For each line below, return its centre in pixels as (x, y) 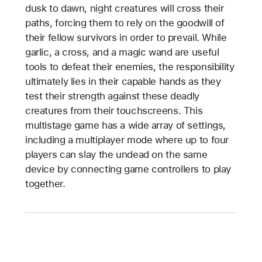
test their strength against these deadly (112, 96)
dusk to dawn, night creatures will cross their (124, 8)
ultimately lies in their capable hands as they (123, 81)
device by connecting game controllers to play (128, 169)
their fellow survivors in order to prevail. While (126, 37)
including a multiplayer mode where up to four (127, 139)
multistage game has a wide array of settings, (125, 125)
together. (45, 183)
